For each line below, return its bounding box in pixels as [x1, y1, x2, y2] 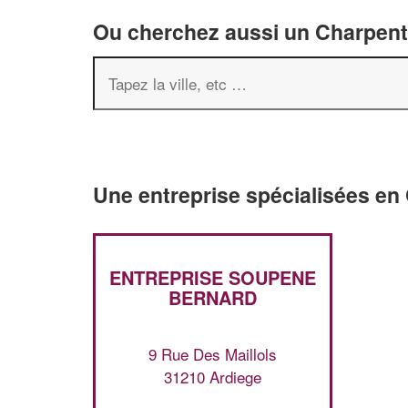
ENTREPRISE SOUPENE [108, 264, 316, 291]
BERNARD [168, 284, 257, 311]
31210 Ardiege [163, 364, 261, 388]
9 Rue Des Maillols [148, 342, 277, 365]
